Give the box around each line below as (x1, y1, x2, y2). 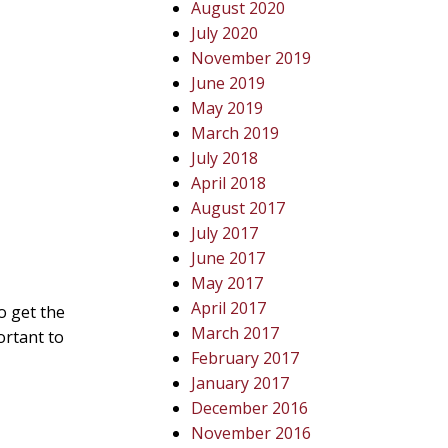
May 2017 (191, 272, 264, 294)
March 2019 (191, 122, 280, 144)
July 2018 (191, 147, 259, 169)
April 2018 (191, 172, 267, 194)
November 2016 (191, 422, 312, 444)
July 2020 (191, 22, 259, 44)
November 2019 (191, 47, 312, 69)
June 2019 (191, 72, 266, 94)
